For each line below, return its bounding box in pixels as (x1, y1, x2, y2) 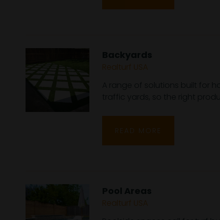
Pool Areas (102, 185, 152, 197)
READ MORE (115, 125, 162, 136)
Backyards (102, 49, 152, 61)
